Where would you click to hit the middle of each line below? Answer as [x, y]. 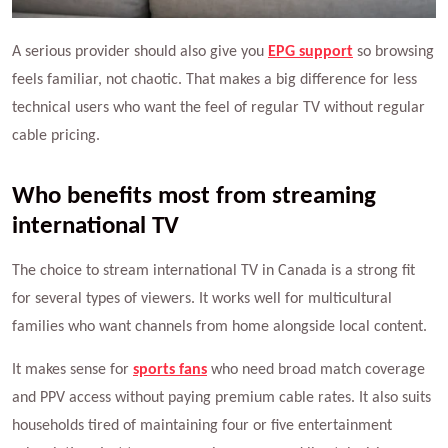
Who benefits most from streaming [194, 196]
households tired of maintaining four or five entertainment [202, 425]
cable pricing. [56, 135]
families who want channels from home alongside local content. [219, 326]
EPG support [310, 51]
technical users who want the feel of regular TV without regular [218, 107]
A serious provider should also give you [140, 51]
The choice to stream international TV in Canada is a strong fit [213, 270]
